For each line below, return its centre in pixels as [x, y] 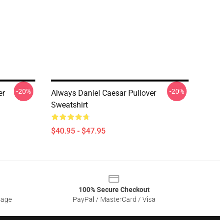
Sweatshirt [69, 105]
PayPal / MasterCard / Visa [114, 199]
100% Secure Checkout [114, 190]
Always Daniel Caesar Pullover [104, 93]
